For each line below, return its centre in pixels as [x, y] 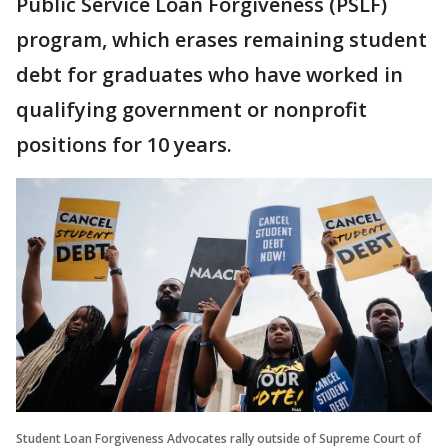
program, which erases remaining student [221, 39]
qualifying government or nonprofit [191, 109]
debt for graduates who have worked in [209, 74]
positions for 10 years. [126, 144]
